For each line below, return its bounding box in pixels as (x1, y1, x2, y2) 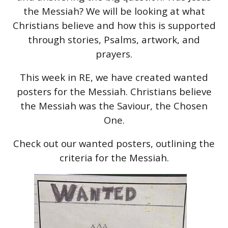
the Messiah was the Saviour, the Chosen (20, 99, 208, 112)
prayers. (96, 47, 132, 60)
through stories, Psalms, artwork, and (28, 33, 200, 46)
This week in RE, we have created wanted (20, 70, 208, 83)
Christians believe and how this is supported (12, 18, 216, 32)
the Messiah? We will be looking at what (23, 4, 205, 17)
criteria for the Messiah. (59, 151, 169, 164)
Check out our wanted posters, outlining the (13, 136, 215, 150)
